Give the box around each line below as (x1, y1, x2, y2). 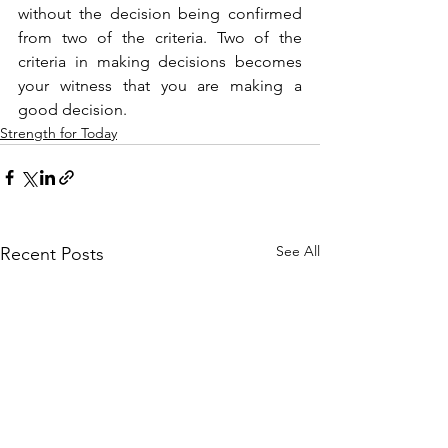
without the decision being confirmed (18, 3, 302, 23)
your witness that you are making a (18, 75, 302, 95)
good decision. (18, 99, 127, 119)
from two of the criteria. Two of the (18, 27, 302, 47)
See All (276, 241, 320, 260)
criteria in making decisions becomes (18, 51, 302, 71)
